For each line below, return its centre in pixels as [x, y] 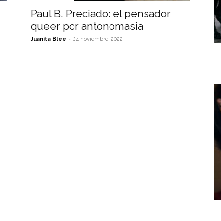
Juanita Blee [48, 39]
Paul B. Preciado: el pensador [101, 14]
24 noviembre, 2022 [98, 39]
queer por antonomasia [87, 26]
